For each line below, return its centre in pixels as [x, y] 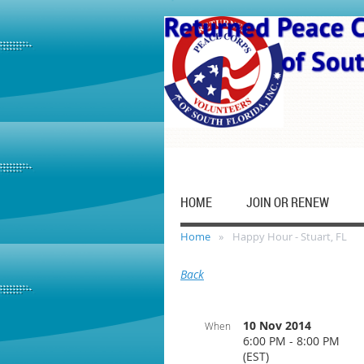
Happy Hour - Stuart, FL [290, 236]
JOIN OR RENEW [288, 202]
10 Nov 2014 [277, 325]
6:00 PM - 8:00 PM [291, 341]
